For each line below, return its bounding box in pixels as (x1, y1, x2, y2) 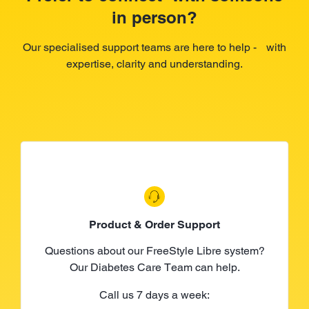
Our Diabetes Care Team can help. (69, 260, 240, 274)
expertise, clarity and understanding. (66, 57, 243, 70)
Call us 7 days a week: (99, 288, 210, 301)
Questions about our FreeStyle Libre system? (44, 243, 265, 257)
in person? (112, 7, 197, 27)
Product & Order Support (89, 217, 220, 231)
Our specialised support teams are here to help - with (23, 40, 286, 54)
